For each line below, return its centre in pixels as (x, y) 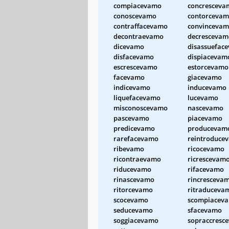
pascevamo (131, 118)
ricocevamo (206, 148)
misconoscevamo (141, 108)
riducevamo (132, 169)
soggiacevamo (136, 220)
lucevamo (203, 97)
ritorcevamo (133, 189)
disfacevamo (134, 56)
